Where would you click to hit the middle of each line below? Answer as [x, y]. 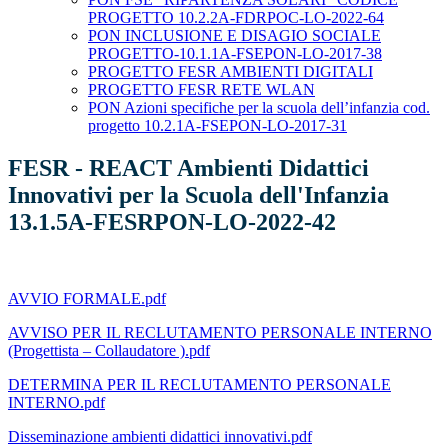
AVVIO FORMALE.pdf [87, 299]
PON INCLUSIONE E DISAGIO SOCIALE [234, 36]
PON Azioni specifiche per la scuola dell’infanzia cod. [259, 108]
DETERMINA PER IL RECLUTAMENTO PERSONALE [199, 385]
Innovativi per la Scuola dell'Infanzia [198, 195]
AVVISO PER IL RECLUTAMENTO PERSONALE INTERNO [220, 333]
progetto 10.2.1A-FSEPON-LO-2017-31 [217, 126]
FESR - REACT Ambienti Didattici [188, 168]
